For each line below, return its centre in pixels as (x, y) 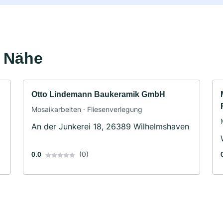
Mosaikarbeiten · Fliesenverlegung (87, 110)
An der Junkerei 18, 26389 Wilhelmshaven (110, 127)
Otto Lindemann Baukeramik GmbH (98, 95)
